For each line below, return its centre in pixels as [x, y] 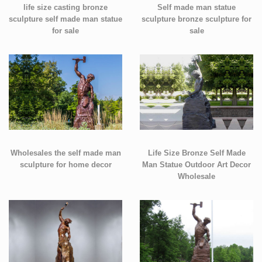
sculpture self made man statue [65, 19]
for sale [65, 31]
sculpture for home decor [65, 165]
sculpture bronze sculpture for [196, 19]
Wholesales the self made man [65, 153]
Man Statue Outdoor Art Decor [196, 165]
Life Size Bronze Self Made [196, 153]
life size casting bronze [65, 7]
